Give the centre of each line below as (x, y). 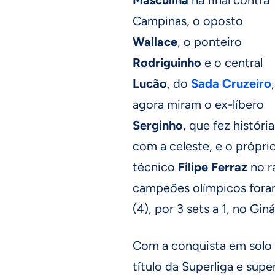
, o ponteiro (210, 41)
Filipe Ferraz (213, 167)
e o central (232, 62)
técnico (155, 167)
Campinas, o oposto (188, 21)
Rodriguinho (167, 62)
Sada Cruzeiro (231, 83)
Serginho (158, 125)
